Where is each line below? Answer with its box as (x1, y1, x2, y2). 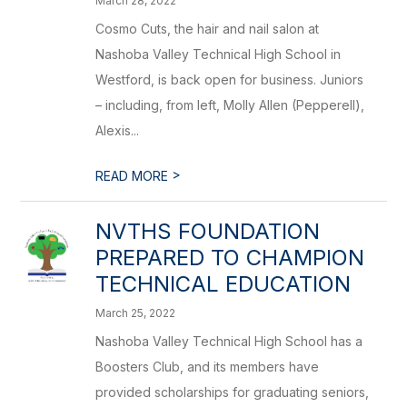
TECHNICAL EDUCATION (95, 271, 352, 297)
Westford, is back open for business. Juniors (95, 72, 364, 87)
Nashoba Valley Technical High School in (95, 46, 342, 62)
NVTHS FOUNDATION (95, 218, 321, 244)
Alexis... (95, 123, 140, 138)
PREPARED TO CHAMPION (95, 244, 365, 271)
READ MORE (95, 168, 173, 184)
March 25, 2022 (95, 306, 176, 320)
